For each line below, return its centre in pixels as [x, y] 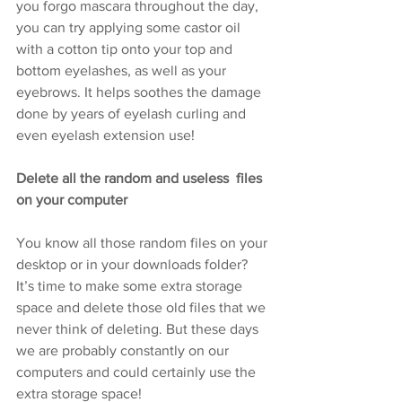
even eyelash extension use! [105, 135]
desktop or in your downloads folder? [134, 264]
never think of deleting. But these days [139, 329]
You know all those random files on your [144, 243]
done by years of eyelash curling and [133, 114]
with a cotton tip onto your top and [126, 49]
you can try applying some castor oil [130, 27]
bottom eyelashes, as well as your [123, 70]
